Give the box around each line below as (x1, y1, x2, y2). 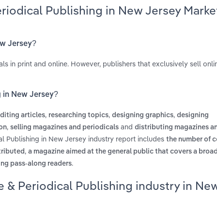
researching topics (48, 112, 108, 119)
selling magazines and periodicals (10, 124, 119, 131)
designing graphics (112, 112, 173, 119)
